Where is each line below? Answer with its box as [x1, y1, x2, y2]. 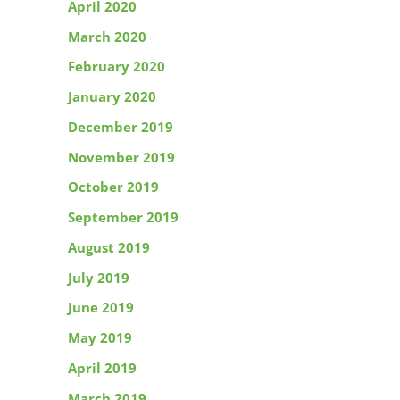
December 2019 [68, 117, 173, 136]
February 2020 [68, 57, 165, 76]
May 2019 [68, 329, 132, 347]
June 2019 [68, 298, 134, 317]
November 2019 [68, 147, 175, 166]
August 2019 [68, 237, 150, 256]
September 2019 [68, 208, 179, 227]
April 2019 [68, 358, 137, 377]
